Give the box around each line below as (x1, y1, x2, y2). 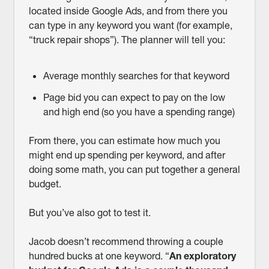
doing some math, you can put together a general (28, 163, 240, 176)
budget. (28, 178, 61, 190)
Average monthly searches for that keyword (43, 70, 229, 82)
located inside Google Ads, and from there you (28, 5, 228, 17)
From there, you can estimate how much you (28, 134, 220, 147)
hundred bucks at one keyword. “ (28, 250, 169, 262)
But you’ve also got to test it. (28, 207, 153, 219)
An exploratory (169, 250, 236, 262)
